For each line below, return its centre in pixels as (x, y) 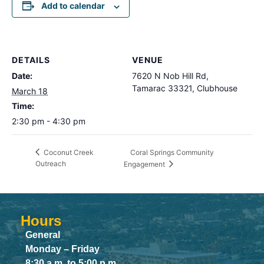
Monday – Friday (62, 249)
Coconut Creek (68, 152)
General (43, 235)
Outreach (51, 163)
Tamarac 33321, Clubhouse (185, 88)
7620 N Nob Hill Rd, (170, 76)
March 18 (30, 91)
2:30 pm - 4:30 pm (49, 121)
